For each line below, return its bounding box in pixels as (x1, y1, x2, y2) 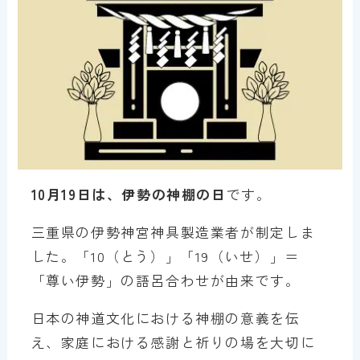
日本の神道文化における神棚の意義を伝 (31, 308, 301, 329)
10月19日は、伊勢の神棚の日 (31, 184, 227, 205)
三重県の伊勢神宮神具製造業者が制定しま (31, 222, 316, 243)
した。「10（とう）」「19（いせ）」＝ (31, 246, 300, 267)
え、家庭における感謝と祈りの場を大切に (31, 332, 316, 353)
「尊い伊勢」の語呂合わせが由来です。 (31, 270, 301, 291)
